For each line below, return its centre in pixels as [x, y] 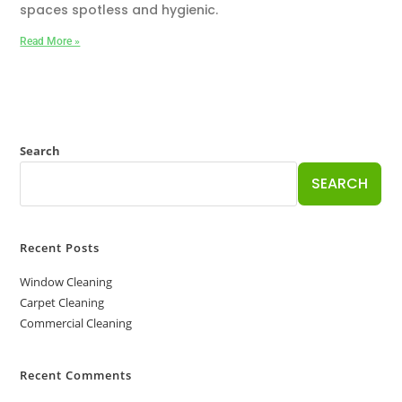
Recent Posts [60, 247]
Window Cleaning [66, 281]
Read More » [50, 41]
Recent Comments [76, 375]
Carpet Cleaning [62, 302]
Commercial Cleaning [76, 323]
